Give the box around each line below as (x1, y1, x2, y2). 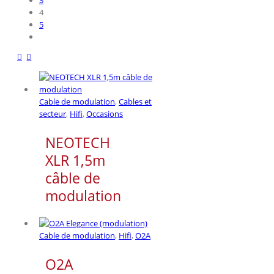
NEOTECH (45, 133, 110, 153)
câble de (45, 168, 100, 188)
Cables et (119, 96, 152, 107)
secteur (39, 108, 66, 119)
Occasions (86, 108, 123, 119)
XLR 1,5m (45, 150, 105, 171)
